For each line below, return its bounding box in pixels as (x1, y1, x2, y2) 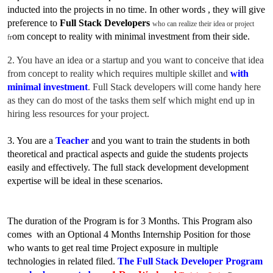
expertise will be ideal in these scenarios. (7, 175, 163, 186)
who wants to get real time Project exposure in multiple (7, 243, 219, 253)
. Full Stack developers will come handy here (88, 82, 261, 93)
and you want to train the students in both (91, 135, 250, 146)
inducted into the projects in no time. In (7, 4, 158, 15)
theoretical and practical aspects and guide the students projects (7, 149, 249, 160)
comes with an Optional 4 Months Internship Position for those (7, 229, 251, 240)
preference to (7, 18, 60, 29)
